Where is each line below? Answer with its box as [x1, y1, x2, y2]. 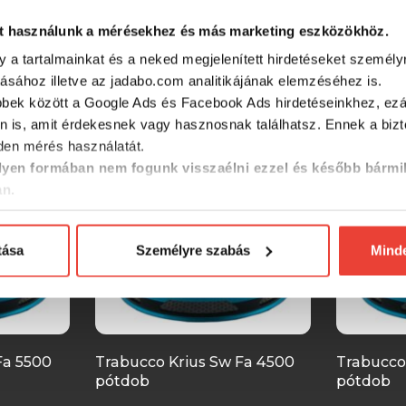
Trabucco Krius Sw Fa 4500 [95, 353, 295, 371]
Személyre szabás [135, 242, 250, 258]
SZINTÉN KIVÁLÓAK [64, 58, 342, 90]
